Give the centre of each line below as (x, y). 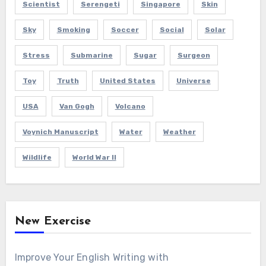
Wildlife (37, 158)
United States (127, 81)
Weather (179, 132)
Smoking (73, 30)
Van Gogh (77, 107)
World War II (94, 158)
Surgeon (194, 56)
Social (172, 30)
